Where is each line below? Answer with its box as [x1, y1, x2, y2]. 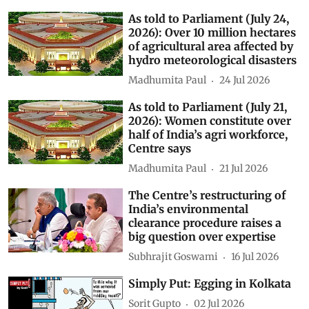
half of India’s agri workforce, [128, 127, 288, 141]
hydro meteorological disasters [128, 52, 297, 67]
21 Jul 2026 [219, 162, 268, 175]
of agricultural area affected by [128, 39, 294, 53]
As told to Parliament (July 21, [128, 99, 288, 114]
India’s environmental [128, 201, 249, 216]
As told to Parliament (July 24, [128, 11, 290, 26]
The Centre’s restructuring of [128, 188, 286, 202]
